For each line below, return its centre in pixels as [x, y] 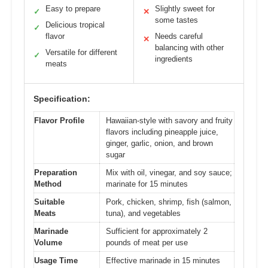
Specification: [62, 98]
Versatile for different [81, 52]
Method [48, 184]
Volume [48, 242]
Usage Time [56, 260]
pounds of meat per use [147, 242]
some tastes [176, 20]
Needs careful [179, 36]
